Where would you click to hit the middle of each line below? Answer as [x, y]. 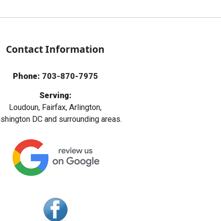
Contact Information [55, 49]
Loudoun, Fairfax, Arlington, [55, 108]
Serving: [55, 96]
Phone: [27, 76]
